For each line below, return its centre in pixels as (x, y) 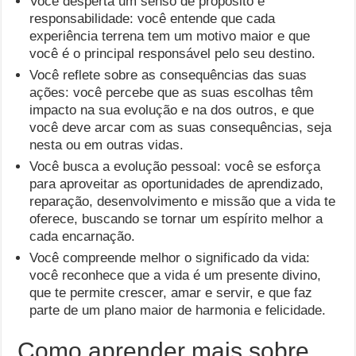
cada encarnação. (83, 236)
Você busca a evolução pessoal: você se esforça (175, 166)
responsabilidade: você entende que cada (153, 19)
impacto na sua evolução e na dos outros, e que (172, 110)
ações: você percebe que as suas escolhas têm (172, 93)
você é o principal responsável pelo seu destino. (173, 54)
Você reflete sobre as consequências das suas (168, 75)
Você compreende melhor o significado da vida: (170, 258)
